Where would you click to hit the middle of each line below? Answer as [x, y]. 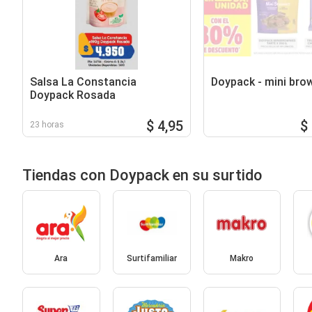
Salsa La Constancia [83, 81]
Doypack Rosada [73, 95]
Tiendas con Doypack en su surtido [142, 175]
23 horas [47, 124]
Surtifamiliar [151, 259]
